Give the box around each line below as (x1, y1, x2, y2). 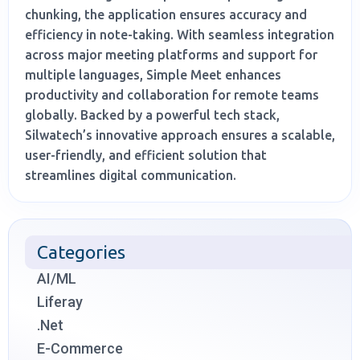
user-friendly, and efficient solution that (25, 148, 267, 163)
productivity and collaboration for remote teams (25, 88, 319, 103)
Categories (37, 242, 125, 263)
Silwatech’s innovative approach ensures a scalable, (25, 128, 335, 143)
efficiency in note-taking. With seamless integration (25, 27, 334, 43)
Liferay (37, 293, 83, 311)
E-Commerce (37, 340, 123, 358)
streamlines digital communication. (25, 168, 236, 183)
